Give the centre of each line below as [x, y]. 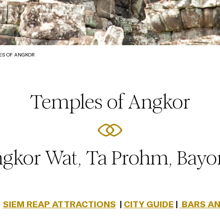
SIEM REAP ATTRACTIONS [59, 204]
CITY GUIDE [149, 204]
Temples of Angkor [110, 102]
